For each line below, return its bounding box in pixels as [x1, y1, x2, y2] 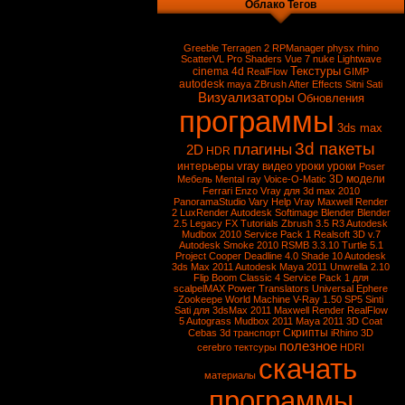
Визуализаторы [197, 90, 295, 105]
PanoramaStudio [174, 196, 246, 207]
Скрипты [283, 326, 328, 339]
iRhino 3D [331, 327, 373, 338]
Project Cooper [175, 250, 241, 261]
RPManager [271, 42, 325, 53]
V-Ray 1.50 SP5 [293, 294, 363, 305]
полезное [279, 339, 337, 353]
